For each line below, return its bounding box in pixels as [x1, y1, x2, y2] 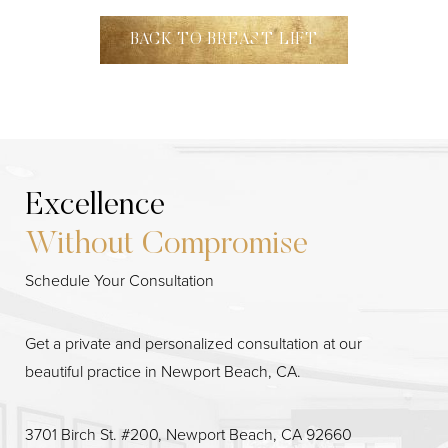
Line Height [61, 281, 126, 301]
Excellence [25, 189, 165, 222]
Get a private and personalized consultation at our [25, 331, 362, 355]
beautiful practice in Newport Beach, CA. [25, 359, 301, 383]
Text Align [224, 281, 278, 301]
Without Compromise [25, 228, 308, 261]
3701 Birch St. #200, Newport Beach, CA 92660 [25, 422, 352, 446]
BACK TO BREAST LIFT [129, 31, 319, 48]
